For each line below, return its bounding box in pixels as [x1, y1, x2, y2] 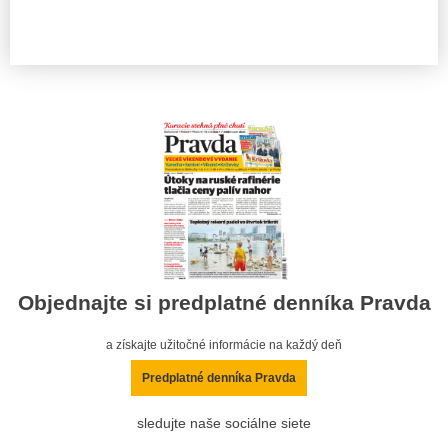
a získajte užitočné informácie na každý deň [106, 337, 342, 352]
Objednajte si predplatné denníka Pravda [17, 290, 431, 314]
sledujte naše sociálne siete [137, 415, 311, 431]
